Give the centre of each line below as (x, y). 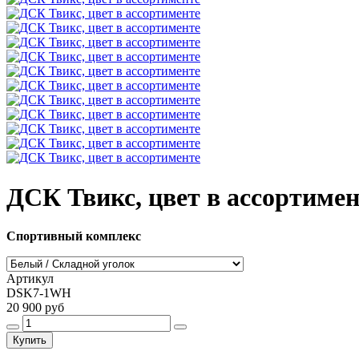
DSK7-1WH (39, 293)
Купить (30, 341)
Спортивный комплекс (74, 236)
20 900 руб (35, 308)
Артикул (30, 279)
